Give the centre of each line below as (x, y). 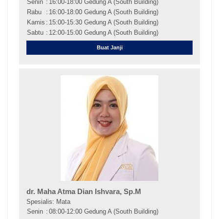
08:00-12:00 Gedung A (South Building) (103, 211)
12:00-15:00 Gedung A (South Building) (103, 33)
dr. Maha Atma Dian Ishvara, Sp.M (84, 191)
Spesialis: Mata (48, 201)
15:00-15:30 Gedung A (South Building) (103, 22)
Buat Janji (109, 47)
